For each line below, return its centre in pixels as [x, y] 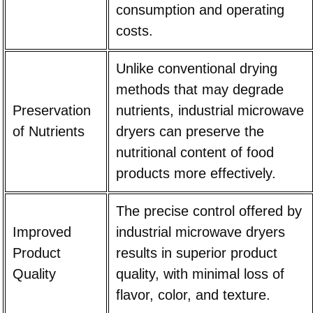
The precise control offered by [209, 211]
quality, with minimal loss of [200, 274]
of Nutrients [48, 132]
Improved [42, 232]
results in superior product [196, 253]
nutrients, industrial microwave [210, 111]
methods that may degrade [199, 90]
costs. [134, 31]
